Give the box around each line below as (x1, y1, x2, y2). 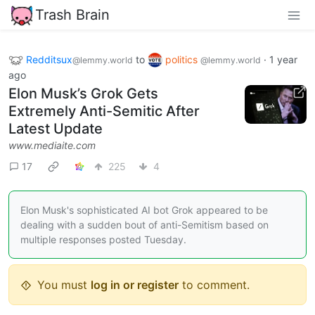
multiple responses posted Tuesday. (20, 233, 186, 246)
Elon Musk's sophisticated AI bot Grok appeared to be (20, 204, 268, 217)
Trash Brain (35, 6, 110, 23)
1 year (269, 53, 297, 65)
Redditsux (26, 53, 72, 65)
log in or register (91, 278, 179, 292)
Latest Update (8, 120, 103, 138)
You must (37, 278, 91, 292)
